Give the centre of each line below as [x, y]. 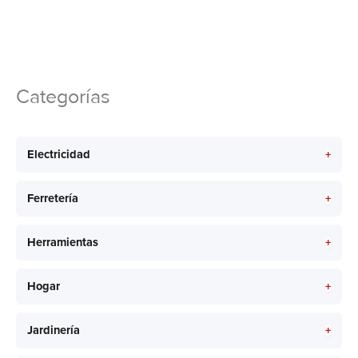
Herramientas [63, 243]
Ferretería [53, 199]
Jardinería [54, 331]
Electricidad [59, 155]
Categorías [63, 96]
